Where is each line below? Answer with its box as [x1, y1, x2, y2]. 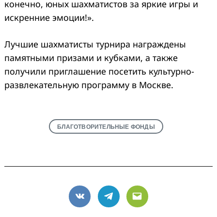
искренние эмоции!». [4, 11, 94, 23]
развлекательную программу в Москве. [4, 78, 173, 91]
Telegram [108, 196, 146, 208]
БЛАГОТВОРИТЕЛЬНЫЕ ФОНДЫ [57, 123, 155, 130]
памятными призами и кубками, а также [4, 51, 178, 63]
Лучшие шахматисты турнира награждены [4, 38, 186, 50]
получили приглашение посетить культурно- [4, 65, 194, 77]
